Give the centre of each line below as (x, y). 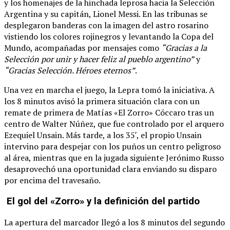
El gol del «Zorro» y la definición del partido (102, 202)
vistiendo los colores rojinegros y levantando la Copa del (109, 37)
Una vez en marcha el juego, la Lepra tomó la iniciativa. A (109, 90)
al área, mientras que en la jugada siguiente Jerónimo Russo (114, 158)
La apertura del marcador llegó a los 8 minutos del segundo (114, 222)
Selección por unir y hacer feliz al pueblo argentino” (99, 59)
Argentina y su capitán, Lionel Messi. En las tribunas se (106, 14)
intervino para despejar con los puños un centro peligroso (112, 147)
